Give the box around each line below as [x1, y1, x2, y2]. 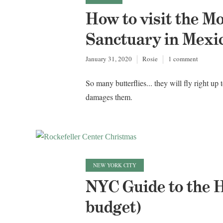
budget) [86, 197, 141, 218]
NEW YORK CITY [93, 161, 136, 169]
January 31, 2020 [86, 54, 132, 63]
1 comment [168, 54, 198, 63]
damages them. [86, 92, 132, 103]
